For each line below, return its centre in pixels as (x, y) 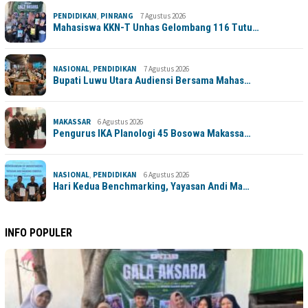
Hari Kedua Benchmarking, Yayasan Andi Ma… (151, 187)
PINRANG (117, 16)
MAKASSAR (72, 122)
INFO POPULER (38, 233)
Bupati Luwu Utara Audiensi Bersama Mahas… (152, 81)
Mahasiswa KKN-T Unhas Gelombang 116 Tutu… (156, 28)
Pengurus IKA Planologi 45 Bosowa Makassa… (152, 134)
